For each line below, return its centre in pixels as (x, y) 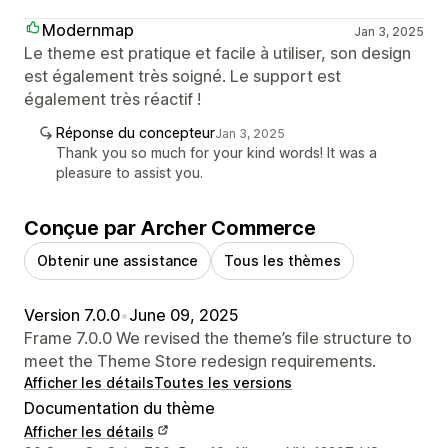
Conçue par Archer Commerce (170, 227)
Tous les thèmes (282, 260)
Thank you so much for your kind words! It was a (216, 152)
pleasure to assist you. (129, 172)
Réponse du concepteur (135, 132)
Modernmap (88, 29)
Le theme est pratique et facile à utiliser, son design (217, 52)
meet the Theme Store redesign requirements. (200, 360)
